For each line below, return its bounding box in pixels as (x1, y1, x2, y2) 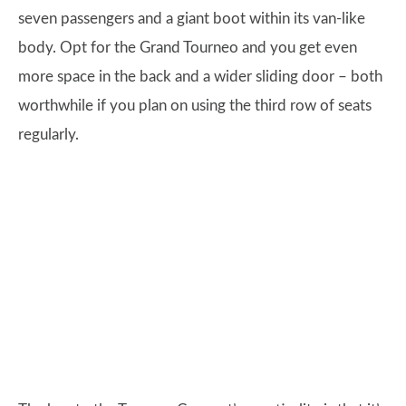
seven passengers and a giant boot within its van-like (18, 11, 365, 27)
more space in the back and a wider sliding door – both (18, 69, 382, 85)
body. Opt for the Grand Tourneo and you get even (18, 40, 357, 56)
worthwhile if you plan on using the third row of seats (18, 98, 372, 114)
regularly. (18, 127, 79, 143)
